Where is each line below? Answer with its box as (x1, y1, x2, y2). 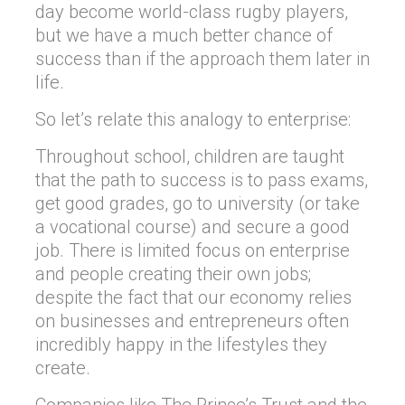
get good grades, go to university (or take (35, 193, 360, 214)
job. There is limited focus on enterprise (35, 240, 350, 261)
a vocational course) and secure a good (35, 216, 350, 238)
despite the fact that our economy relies (35, 287, 352, 308)
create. (35, 357, 90, 379)
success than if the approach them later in (35, 48, 370, 70)
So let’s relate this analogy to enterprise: (35, 108, 351, 130)
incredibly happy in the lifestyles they (35, 334, 327, 355)
